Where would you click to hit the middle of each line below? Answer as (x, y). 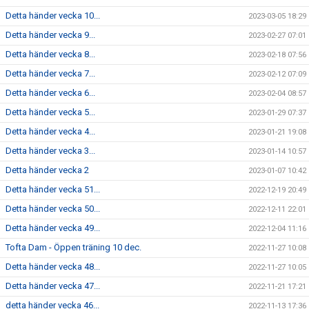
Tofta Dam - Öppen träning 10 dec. (73, 248)
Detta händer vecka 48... (53, 267)
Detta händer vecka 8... (50, 54)
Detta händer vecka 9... (50, 35)
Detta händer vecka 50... (53, 209)
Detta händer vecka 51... (53, 190)
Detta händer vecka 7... (50, 74)
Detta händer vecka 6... (50, 93)
